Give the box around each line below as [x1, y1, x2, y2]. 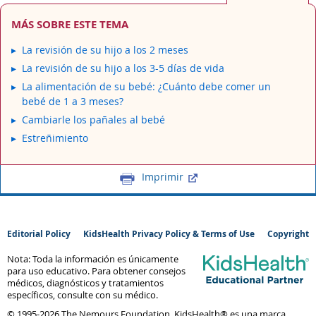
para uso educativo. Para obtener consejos [7, 265, 186, 277]
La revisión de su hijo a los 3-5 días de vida [22, 61, 224, 75]
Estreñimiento [22, 130, 88, 145]
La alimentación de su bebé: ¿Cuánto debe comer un [22, 79, 271, 93]
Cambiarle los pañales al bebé [22, 112, 165, 126]
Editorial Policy [7, 228, 71, 240]
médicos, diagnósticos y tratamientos [7, 277, 164, 289]
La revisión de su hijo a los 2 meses [22, 42, 188, 56]
